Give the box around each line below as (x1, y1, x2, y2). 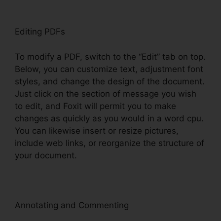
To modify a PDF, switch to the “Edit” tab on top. (15, 51, 206, 62)
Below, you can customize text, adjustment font (15, 64, 203, 74)
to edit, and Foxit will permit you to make (15, 101, 176, 111)
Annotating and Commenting (15, 200, 129, 210)
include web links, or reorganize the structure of (15, 138, 204, 148)
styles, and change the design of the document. (15, 76, 205, 86)
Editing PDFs (15, 27, 65, 37)
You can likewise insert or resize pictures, (15, 125, 179, 136)
